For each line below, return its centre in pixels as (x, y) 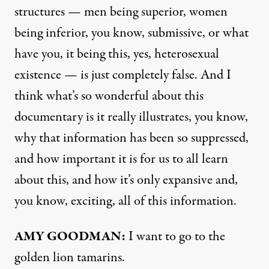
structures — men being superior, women (121, 12)
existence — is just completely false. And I (123, 75)
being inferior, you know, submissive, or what (131, 33)
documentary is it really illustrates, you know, (131, 117)
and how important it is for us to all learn (121, 159)
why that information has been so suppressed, (131, 138)
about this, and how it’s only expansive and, (126, 180)
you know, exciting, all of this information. (125, 201)
